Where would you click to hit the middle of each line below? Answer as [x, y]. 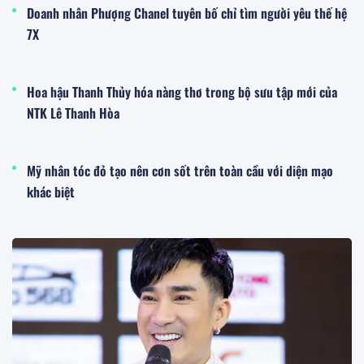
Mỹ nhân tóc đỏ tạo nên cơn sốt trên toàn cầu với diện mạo [180, 171]
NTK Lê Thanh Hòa [73, 113]
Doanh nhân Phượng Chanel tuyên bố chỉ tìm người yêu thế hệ [187, 13]
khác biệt [51, 192]
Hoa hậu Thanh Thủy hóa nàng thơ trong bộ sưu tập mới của [182, 92]
